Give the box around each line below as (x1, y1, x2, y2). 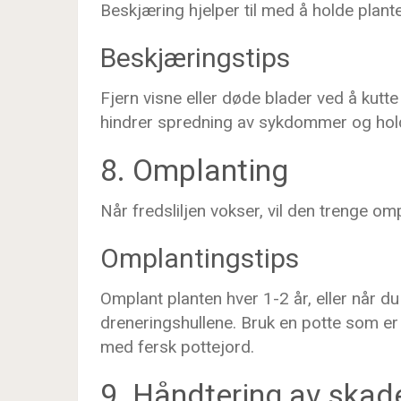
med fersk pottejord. (100, 337, 254, 357)
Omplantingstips (100, 243, 299, 274)
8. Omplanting (100, 152, 288, 188)
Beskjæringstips (100, 42, 290, 73)
